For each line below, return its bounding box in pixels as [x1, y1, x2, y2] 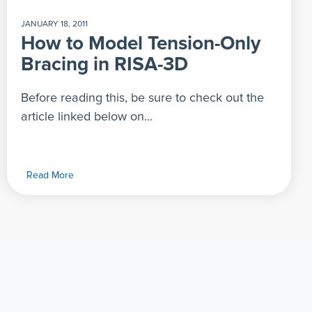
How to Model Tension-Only [21, 33, 260, 54]
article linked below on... [21, 110, 153, 123]
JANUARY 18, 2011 [21, 19, 88, 29]
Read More [26, 170, 74, 180]
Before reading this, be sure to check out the [21, 91, 264, 104]
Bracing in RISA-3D [21, 54, 188, 75]
